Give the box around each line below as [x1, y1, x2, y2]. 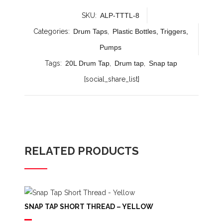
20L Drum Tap [65, 59, 110, 67]
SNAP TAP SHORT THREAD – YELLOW [24, 203, 153, 211]
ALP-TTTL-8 [100, 11, 139, 19]
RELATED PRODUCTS [24, 144, 139, 157]
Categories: [33, 27, 72, 35]
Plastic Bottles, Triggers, [112, 27, 188, 35]
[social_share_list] [84, 75, 139, 83]
